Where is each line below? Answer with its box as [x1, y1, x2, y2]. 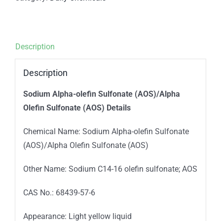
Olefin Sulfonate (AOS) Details [23, 103, 131, 112]
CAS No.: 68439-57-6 [23, 187, 95, 197]
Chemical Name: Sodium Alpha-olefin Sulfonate [23, 126, 189, 136]
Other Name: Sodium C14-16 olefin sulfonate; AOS [23, 164, 197, 174]
